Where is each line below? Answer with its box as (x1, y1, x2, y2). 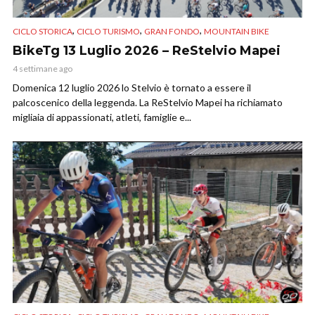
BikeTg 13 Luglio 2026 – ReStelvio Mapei (13, 42, 281, 58)
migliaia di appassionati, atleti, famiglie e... (13, 110, 191, 123)
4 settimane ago (13, 63, 72, 74)
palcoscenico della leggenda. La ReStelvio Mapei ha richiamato (13, 96, 283, 108)
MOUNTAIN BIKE (204, 25, 269, 37)
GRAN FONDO (144, 25, 200, 37)
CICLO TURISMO (77, 25, 140, 37)
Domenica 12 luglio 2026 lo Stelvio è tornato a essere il (13, 81, 251, 94)
